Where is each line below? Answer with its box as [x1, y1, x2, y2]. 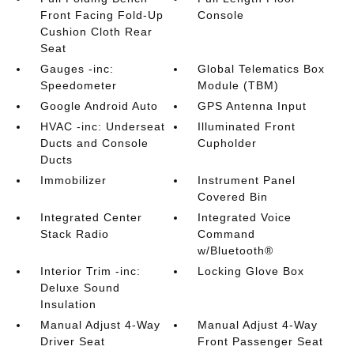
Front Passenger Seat [198, 335, 324, 348]
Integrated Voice [198, 211, 292, 224]
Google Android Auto [40, 100, 158, 112]
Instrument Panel [198, 174, 296, 186]
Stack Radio [40, 228, 109, 240]
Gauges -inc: [40, 62, 114, 75]
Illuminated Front [198, 120, 296, 133]
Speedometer [40, 79, 117, 92]
